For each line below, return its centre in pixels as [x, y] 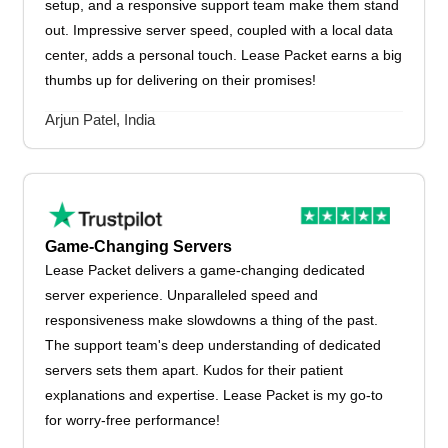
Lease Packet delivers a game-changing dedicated [205, 269]
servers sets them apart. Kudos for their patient [194, 369]
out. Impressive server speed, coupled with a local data [219, 30]
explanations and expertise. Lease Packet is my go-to [214, 394]
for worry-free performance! [133, 419]
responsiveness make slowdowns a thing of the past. [212, 319]
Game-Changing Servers [139, 246]
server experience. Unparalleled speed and [182, 294]
